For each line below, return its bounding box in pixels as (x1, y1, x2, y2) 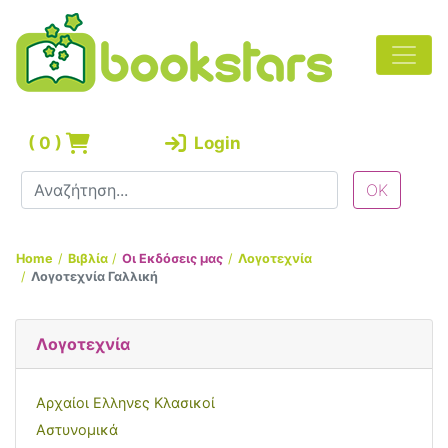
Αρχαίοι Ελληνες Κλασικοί (36, 394, 215, 412)
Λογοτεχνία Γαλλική (30, 269, 158, 284)
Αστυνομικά (36, 420, 118, 438)
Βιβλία (67, 251, 108, 266)
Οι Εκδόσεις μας (122, 251, 224, 266)
